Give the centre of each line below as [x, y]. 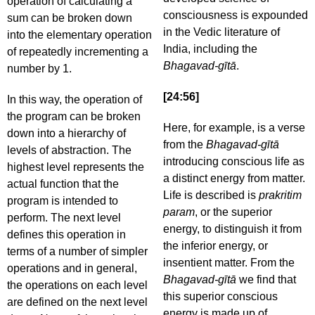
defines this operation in [66, 234]
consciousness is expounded [236, 15]
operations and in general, [72, 268]
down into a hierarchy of [66, 133]
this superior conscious [220, 296]
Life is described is [211, 195]
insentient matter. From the [229, 263]
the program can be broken [74, 116]
